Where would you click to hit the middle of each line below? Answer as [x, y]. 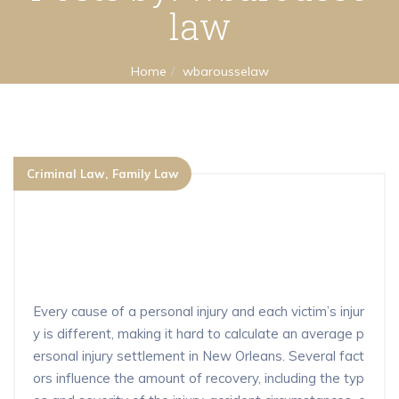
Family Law [145, 173]
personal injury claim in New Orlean [197, 251]
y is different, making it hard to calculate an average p [199, 333]
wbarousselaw [225, 71]
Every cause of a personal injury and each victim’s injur [199, 311]
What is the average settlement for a [195, 228]
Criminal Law [65, 173]
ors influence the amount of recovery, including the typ [199, 378]
